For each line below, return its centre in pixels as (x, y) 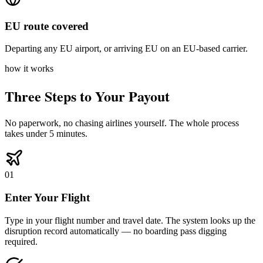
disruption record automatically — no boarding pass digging (116, 231)
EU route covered (47, 26)
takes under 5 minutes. (46, 134)
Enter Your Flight (47, 197)
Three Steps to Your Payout (87, 96)
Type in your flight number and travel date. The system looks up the (130, 220)
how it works (29, 69)
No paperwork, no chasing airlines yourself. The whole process (122, 123)
